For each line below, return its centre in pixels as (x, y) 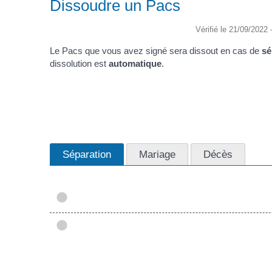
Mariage (157, 154)
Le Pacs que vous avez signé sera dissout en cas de (156, 50)
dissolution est (79, 63)
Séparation (87, 154)
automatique (135, 63)
